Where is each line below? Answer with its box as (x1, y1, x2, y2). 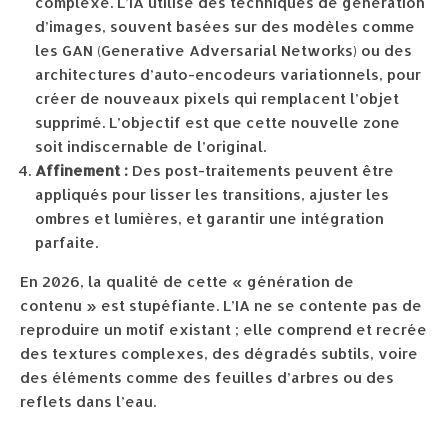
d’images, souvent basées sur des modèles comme (35, 17, 415, 36)
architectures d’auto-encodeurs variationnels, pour (35, 65, 421, 84)
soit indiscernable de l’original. (35, 137, 266, 156)
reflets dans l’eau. (20, 392, 156, 411)
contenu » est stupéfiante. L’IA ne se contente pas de (20, 296, 422, 315)
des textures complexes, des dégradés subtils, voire (20, 344, 418, 363)
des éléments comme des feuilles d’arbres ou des (20, 368, 394, 387)
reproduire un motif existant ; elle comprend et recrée (20, 320, 427, 339)
